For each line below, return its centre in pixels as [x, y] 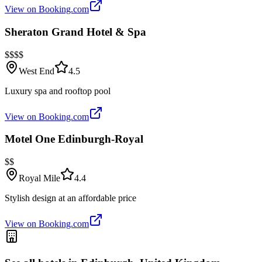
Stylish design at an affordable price [70, 198]
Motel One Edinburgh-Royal [74, 139]
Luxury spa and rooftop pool [58, 91]
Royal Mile [39, 178]
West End [37, 71]
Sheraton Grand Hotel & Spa [75, 32]
